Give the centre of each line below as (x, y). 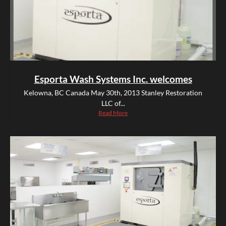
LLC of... (113, 103)
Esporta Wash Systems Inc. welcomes (113, 79)
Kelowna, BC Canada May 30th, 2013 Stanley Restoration (113, 93)
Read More (113, 113)
